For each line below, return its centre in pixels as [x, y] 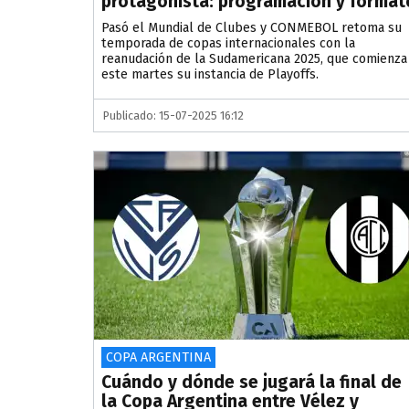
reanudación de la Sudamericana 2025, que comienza [254, 59]
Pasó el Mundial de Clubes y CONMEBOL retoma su [252, 28]
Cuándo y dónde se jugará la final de [252, 383]
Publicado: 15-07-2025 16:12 [173, 116]
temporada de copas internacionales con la [228, 44]
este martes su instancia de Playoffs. [210, 75]
